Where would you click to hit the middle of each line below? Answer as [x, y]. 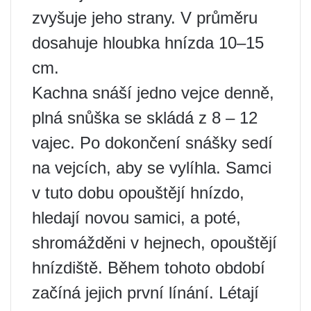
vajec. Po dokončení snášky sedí [152, 143]
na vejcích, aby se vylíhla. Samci [152, 168]
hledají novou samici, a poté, [136, 218]
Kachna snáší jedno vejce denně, [153, 93]
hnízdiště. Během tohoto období [149, 268]
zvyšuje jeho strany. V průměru [145, 18]
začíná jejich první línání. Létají [145, 293]
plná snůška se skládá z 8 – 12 [145, 118]
